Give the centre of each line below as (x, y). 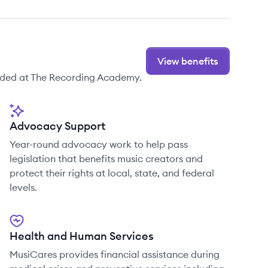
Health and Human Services (82, 236)
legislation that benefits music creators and (106, 159)
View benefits (188, 61)
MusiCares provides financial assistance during (115, 254)
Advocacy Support (57, 126)
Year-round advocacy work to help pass (99, 144)
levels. (23, 187)
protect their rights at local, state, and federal (112, 173)
